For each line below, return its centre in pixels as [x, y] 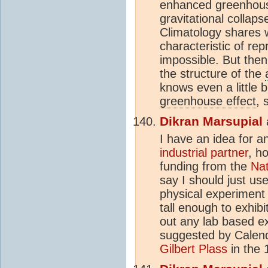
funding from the [205, 166]
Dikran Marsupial [211, 121]
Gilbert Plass [194, 249]
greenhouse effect [208, 101]
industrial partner [204, 152]
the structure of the [212, 73]
